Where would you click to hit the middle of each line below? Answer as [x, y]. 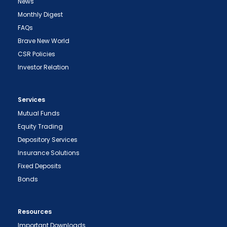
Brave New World [44, 41]
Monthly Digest [40, 14]
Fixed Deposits [40, 166]
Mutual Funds [39, 113]
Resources [35, 212]
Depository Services [48, 140]
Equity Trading [40, 126]
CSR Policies [36, 54]
